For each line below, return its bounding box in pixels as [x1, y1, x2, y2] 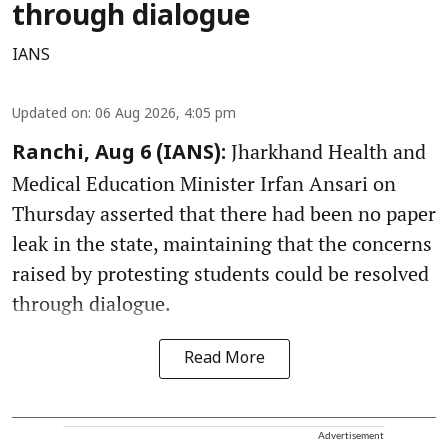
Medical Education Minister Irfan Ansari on [12, 170, 396, 198]
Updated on [12, 106, 88, 124]
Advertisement [318, 429, 384, 442]
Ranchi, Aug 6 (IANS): [12, 142, 226, 167]
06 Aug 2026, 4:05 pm [95, 106, 236, 124]
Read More [183, 349, 265, 370]
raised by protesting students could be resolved [12, 260, 429, 288]
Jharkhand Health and [226, 138, 426, 166]
